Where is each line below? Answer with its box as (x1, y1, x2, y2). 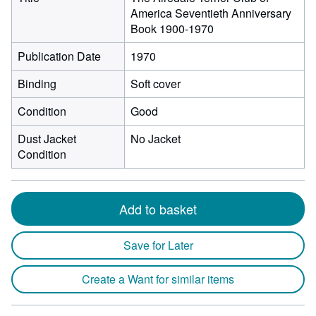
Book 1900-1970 (130, 20, 214, 37)
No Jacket (130, 130, 181, 147)
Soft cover (130, 75, 181, 92)
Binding (18, 75, 56, 92)
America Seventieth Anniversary (130, 5, 291, 21)
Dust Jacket (18, 130, 76, 147)
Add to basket (119, 200, 197, 218)
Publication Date (18, 48, 101, 64)
